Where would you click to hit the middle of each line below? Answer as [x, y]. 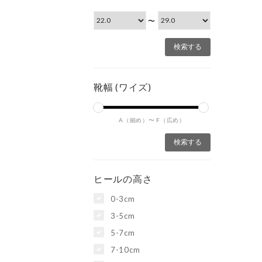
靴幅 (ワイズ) [123, 87]
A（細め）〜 [137, 120]
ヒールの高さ [123, 178]
